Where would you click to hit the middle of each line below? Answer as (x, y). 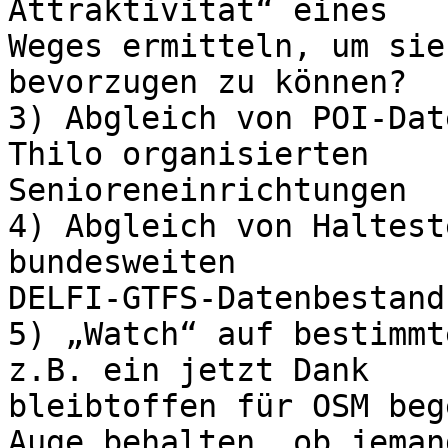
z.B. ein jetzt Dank (198, 370)
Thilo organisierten (198, 154)
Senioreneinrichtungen (207, 190)
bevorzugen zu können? (207, 82)
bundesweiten (131, 262)
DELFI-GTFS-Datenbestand (226, 298)
